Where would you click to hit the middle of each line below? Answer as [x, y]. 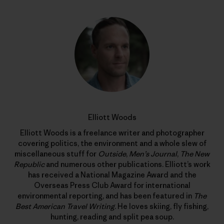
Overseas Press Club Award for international [112, 185]
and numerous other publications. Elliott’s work [127, 164]
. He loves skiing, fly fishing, [161, 206]
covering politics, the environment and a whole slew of [112, 143]
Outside [112, 153]
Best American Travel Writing [65, 206]
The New [195, 153]
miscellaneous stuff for [56, 153]
